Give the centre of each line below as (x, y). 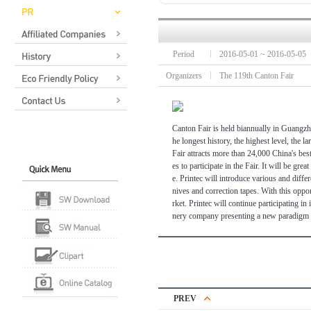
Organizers (184, 76)
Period (184, 54)
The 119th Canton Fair (257, 76)
